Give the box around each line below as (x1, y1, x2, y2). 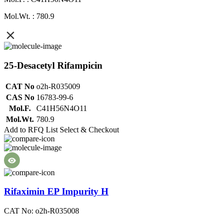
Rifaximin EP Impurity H (4, 186, 109, 197)
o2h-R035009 (36, 82, 80, 91)
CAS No (5, 93, 34, 102)
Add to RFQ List (4, 125, 58, 134)
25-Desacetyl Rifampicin (4, 60, 103, 71)
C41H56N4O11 (36, 104, 87, 112)
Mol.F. (9, 104, 31, 112)
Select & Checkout (60, 125, 119, 134)
